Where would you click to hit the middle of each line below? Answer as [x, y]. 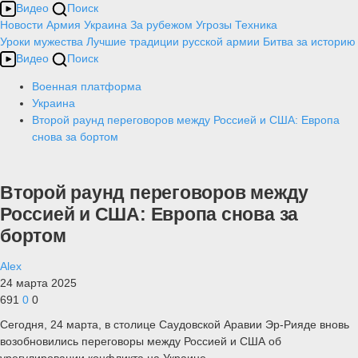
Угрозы [214, 25]
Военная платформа [87, 86]
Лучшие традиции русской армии [173, 42]
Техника [256, 25]
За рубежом [161, 25]
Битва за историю [309, 42]
